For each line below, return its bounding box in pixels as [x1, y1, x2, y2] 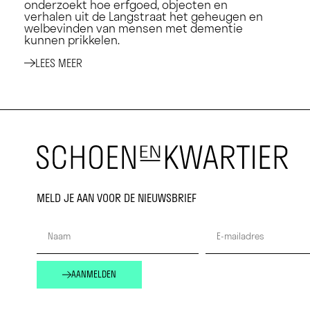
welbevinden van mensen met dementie [24, 21, 243, 37]
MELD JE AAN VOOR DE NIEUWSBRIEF [37, 191, 197, 206]
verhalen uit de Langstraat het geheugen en [24, 9, 263, 25]
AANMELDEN [71, 268, 117, 280]
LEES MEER [35, 55, 83, 70]
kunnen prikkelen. [24, 33, 120, 48]
